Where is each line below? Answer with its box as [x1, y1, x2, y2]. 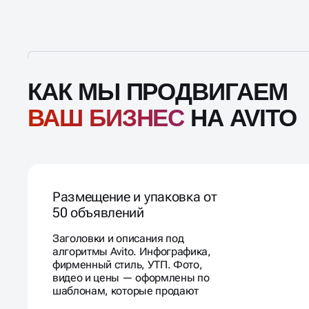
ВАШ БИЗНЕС [28, 104, 185, 132]
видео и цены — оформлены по [52, 271, 210, 284]
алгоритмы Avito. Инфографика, [52, 245, 211, 258]
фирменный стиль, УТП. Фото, [52, 258, 203, 271]
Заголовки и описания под [52, 232, 184, 245]
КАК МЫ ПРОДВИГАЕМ [28, 78, 288, 106]
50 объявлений [52, 204, 144, 221]
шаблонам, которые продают [52, 284, 199, 297]
